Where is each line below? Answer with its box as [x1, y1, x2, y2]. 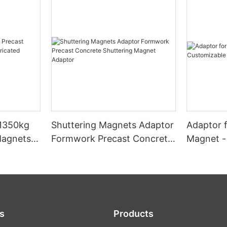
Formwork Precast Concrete [51, 133, 173, 144]
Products [113, 208, 154, 219]
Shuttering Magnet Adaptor [51, 147, 170, 158]
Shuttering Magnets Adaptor [51, 120, 174, 131]
